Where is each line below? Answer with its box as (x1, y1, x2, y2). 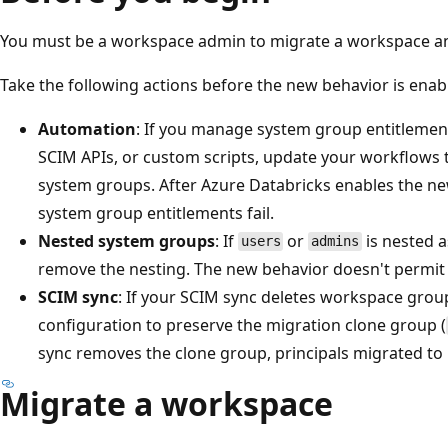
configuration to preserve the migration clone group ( (38, 313, 446, 336)
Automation (38, 117, 136, 140)
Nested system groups (38, 229, 215, 252)
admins (311, 233, 360, 250)
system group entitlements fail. (38, 201, 274, 224)
